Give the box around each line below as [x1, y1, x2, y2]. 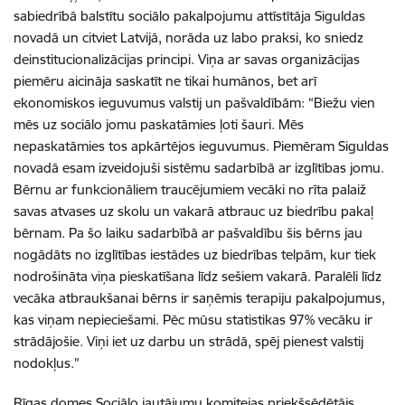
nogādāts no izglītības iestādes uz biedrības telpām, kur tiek [14, 245, 376, 263]
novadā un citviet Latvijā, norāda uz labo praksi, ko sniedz [14, 28, 363, 46]
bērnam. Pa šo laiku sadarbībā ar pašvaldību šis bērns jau [14, 223, 363, 241]
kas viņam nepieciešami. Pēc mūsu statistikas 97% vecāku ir [14, 310, 372, 328]
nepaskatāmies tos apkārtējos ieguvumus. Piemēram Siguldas [14, 137, 389, 155]
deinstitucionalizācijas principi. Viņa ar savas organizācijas [14, 50, 360, 68]
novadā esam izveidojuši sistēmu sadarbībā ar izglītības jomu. [14, 158, 384, 176]
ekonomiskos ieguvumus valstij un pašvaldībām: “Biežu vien [14, 93, 375, 111]
